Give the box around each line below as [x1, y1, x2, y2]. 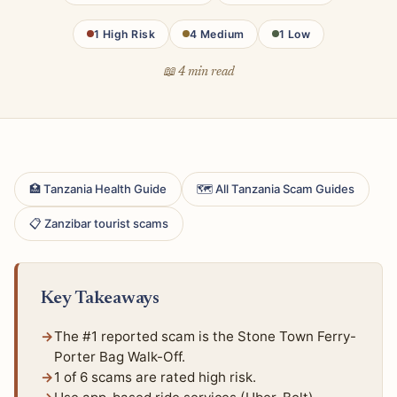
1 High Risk [93, 27, 156, 41]
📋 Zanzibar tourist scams [29, 216, 168, 231]
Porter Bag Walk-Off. [53, 347, 185, 365]
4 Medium [190, 27, 245, 41]
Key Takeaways [40, 290, 160, 309]
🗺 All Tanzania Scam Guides [197, 182, 354, 197]
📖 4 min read [163, 66, 234, 80]
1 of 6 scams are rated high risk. [53, 368, 256, 385]
